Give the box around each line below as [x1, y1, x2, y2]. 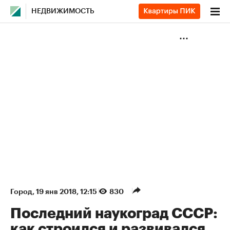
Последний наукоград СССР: [10, 206, 218, 221]
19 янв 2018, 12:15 [36, 188, 99, 195]
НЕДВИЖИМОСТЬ [31, 8, 94, 15]
